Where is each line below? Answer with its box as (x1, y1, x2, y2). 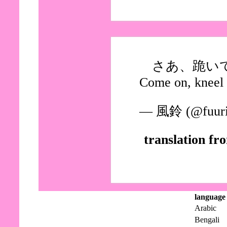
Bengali (195, 215, 219, 224)
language (195, 192, 225, 201)
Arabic (195, 203, 216, 212)
